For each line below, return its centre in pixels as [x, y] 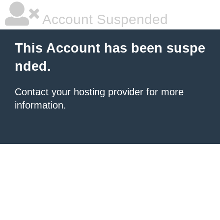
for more [164, 92]
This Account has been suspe [110, 48]
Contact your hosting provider [79, 92]
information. [41, 105]
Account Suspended [104, 19]
